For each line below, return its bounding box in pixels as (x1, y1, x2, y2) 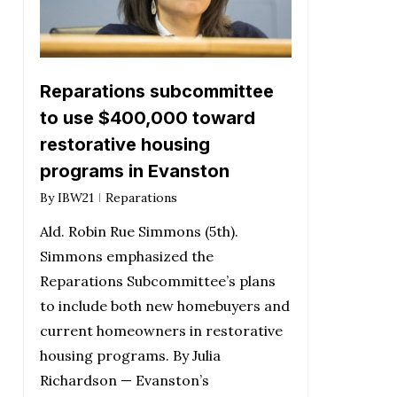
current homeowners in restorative (39, 322, 283, 340)
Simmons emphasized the (39, 247, 214, 266)
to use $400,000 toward (39, 107, 255, 129)
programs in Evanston (39, 160, 230, 183)
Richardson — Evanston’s (39, 371, 209, 390)
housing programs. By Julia (39, 346, 221, 365)
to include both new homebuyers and (39, 297, 290, 315)
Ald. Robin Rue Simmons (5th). (39, 222, 238, 241)
